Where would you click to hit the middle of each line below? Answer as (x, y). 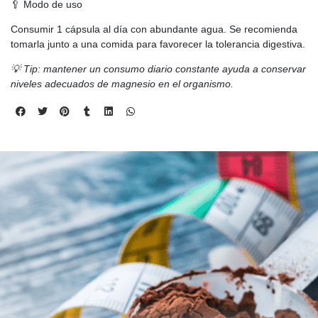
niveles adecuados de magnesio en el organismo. (122, 83)
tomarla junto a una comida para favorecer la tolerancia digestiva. (158, 44)
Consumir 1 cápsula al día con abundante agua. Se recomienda (154, 29)
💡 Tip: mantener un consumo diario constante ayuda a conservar (158, 68)
